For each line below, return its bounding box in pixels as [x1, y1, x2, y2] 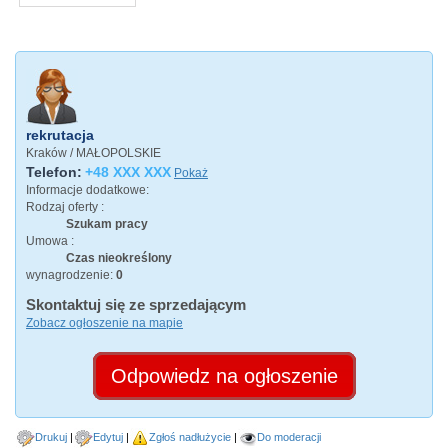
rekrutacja [26, 127, 94, 144]
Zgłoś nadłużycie [149, 431, 231, 444]
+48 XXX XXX [85, 164, 171, 181]
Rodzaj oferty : [26, 200, 104, 215]
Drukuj [35, 431, 67, 444]
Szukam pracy [65, 217, 151, 232]
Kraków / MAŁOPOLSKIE [26, 146, 161, 161]
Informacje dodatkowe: [26, 183, 149, 198]
